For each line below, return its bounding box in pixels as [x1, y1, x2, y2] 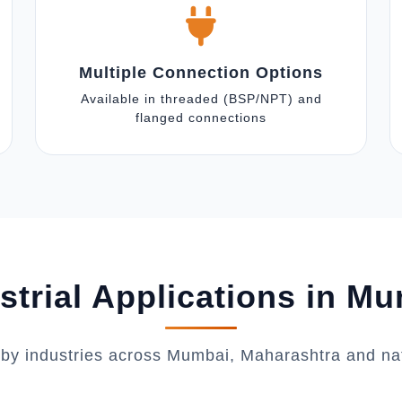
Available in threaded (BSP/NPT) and [80, 92, 322, 106]
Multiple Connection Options [79, 64, 323, 82]
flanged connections [135, 110, 267, 125]
